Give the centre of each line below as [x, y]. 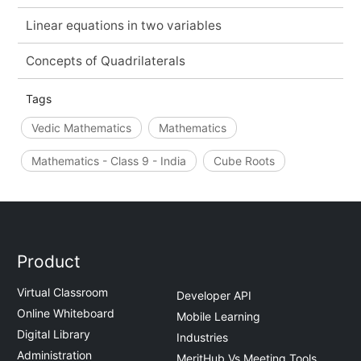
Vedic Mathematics [81, 127]
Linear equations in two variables [123, 25]
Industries [202, 337]
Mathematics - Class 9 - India [108, 160]
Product [49, 262]
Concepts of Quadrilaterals [105, 60]
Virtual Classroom [63, 293]
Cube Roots [244, 160]
